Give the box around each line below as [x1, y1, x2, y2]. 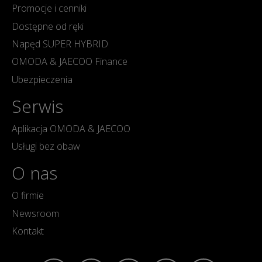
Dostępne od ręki [12, 19, 84, 33]
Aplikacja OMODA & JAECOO [12, 122, 130, 135]
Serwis [12, 94, 63, 118]
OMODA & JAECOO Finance [12, 55, 127, 68]
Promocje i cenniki [12, 2, 87, 15]
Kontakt [12, 224, 44, 237]
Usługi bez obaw [12, 140, 80, 153]
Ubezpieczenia [12, 73, 73, 86]
